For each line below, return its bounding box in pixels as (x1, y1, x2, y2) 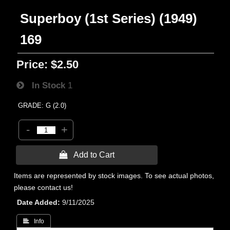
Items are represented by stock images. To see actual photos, (14, 171, 215, 180)
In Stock (24, 80, 66, 90)
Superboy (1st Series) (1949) (20, 11, 198, 26)
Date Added (17, 198, 58, 206)
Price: (16, 58, 48, 71)
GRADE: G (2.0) (18, 102, 67, 109)
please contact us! (14, 183, 73, 191)
